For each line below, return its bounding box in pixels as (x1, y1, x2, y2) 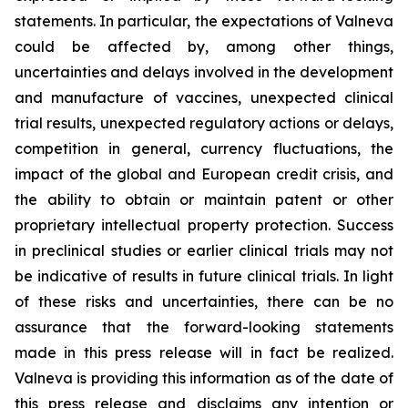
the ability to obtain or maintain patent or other (15, 190, 393, 209)
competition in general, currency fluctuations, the (15, 139, 393, 158)
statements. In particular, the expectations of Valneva (15, 12, 393, 30)
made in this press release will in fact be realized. (15, 343, 393, 362)
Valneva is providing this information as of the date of (15, 369, 393, 387)
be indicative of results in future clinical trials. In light (15, 267, 393, 285)
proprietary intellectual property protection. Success (15, 216, 393, 234)
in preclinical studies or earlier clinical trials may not (15, 241, 393, 260)
